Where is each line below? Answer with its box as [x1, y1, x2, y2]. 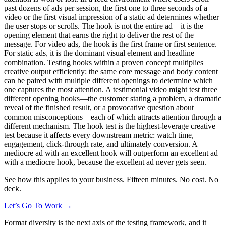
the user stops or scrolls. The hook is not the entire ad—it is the [4, 21, 203, 30]
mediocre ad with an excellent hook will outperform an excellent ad [4, 148, 218, 157]
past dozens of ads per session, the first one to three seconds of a [4, 3, 207, 12]
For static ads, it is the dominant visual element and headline [4, 48, 194, 58]
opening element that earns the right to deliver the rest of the [4, 30, 194, 39]
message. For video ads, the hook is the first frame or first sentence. [4, 39, 217, 48]
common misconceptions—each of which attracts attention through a [4, 112, 221, 121]
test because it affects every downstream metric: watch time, [4, 130, 194, 139]
